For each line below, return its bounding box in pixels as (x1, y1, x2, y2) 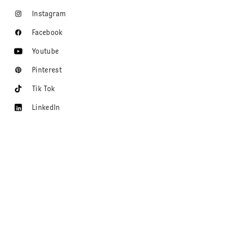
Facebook (31, 29, 63, 36)
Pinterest (31, 66, 62, 74)
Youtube (31, 48, 59, 55)
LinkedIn (31, 104, 60, 111)
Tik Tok (31, 85, 55, 93)
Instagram (31, 10, 66, 18)
